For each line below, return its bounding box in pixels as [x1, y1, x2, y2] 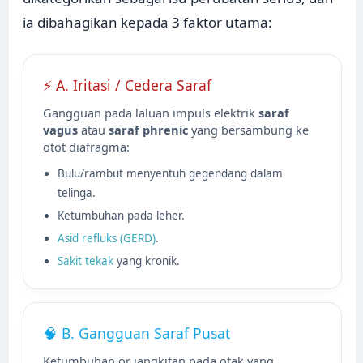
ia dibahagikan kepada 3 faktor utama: [23, 13, 273, 32]
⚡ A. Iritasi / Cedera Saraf [43, 75, 212, 96]
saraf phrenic [109, 122, 189, 139]
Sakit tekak [58, 254, 114, 269]
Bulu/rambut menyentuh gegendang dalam [58, 166, 284, 181]
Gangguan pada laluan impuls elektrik [43, 105, 259, 122]
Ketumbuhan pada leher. [58, 208, 186, 224]
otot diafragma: [43, 139, 130, 156]
